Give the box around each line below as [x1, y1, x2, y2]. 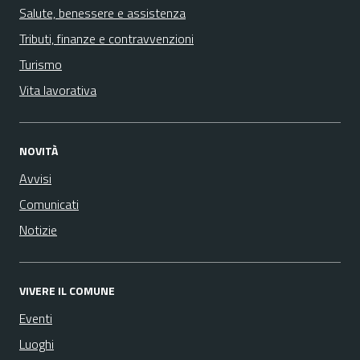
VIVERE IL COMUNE [19, 282, 115, 299]
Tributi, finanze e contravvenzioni [19, 29, 194, 48]
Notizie [19, 220, 57, 239]
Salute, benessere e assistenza [19, 3, 186, 22]
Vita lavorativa [19, 80, 96, 100]
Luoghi [19, 334, 54, 354]
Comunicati [19, 194, 79, 214]
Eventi [19, 309, 52, 328]
